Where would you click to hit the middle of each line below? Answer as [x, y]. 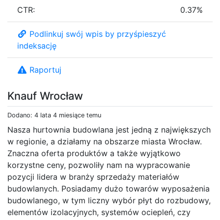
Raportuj [45, 69]
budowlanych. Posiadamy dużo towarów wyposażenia [109, 188]
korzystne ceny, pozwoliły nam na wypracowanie [99, 165]
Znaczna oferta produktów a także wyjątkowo [94, 153]
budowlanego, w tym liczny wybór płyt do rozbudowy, [109, 200]
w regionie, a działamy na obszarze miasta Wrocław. [105, 141]
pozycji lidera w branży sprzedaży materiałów [93, 177]
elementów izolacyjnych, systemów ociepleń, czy [99, 212]
